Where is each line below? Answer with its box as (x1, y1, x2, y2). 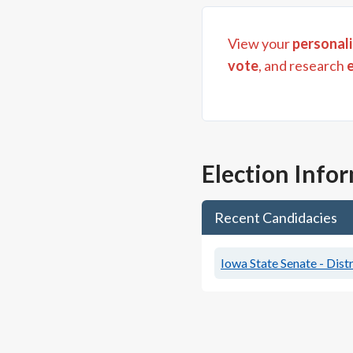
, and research (258, 57, 344, 74)
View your (228, 35, 292, 52)
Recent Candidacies (214, 209, 337, 226)
